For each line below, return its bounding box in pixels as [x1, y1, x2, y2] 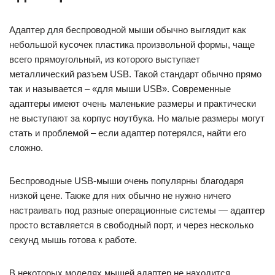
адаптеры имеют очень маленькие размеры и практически [9, 98, 256, 109]
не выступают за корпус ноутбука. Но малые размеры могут [9, 113, 265, 124]
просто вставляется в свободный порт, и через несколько [9, 220, 254, 231]
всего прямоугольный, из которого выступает [9, 54, 200, 65]
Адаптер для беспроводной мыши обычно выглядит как [9, 25, 246, 36]
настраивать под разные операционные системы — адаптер [9, 205, 265, 216]
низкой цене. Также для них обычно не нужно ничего [9, 190, 231, 201]
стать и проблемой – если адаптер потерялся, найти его [9, 128, 246, 139]
